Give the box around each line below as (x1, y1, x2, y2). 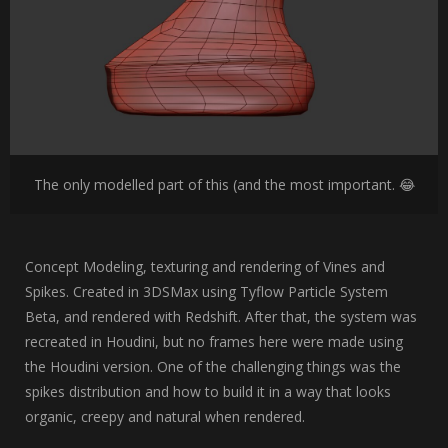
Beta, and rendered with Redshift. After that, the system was (25, 307, 417, 327)
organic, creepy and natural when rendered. (25, 407, 305, 427)
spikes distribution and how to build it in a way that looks (25, 382, 391, 402)
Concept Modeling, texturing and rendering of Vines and (25, 257, 385, 277)
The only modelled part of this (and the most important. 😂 (33, 175, 415, 195)
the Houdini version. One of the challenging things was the (25, 357, 401, 377)
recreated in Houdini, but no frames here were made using (25, 332, 403, 352)
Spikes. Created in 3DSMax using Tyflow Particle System (25, 282, 388, 302)
